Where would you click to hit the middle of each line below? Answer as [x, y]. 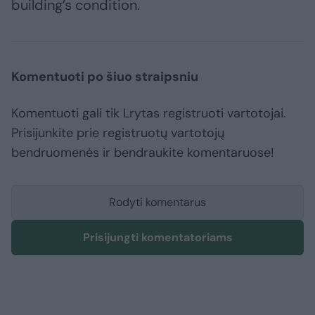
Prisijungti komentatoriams [157, 238]
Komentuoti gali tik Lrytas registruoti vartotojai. [149, 114]
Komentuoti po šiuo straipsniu [105, 77]
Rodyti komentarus [157, 202]
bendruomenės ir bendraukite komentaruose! [143, 153]
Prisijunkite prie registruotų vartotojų [118, 133]
